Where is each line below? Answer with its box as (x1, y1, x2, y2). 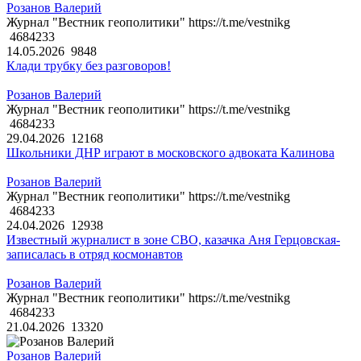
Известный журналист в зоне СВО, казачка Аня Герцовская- (6, 233, 340, 247)
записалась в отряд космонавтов (6, 247, 183, 262)
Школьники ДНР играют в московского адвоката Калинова (6, 146, 334, 160)
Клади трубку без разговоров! (6, 59, 171, 73)
